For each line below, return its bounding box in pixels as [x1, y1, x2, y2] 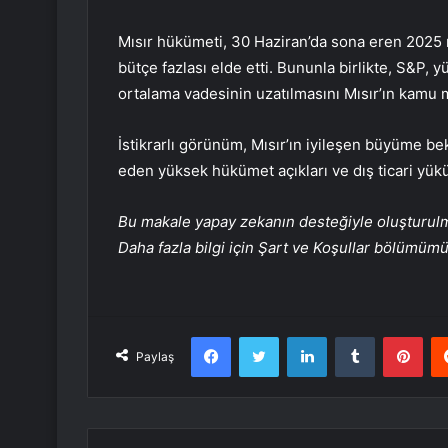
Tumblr [374, 328, 416, 345]
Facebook [230, 328, 291, 345]
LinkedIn [326, 328, 378, 345]
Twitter [278, 328, 322, 345]
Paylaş [136, 349, 174, 365]
